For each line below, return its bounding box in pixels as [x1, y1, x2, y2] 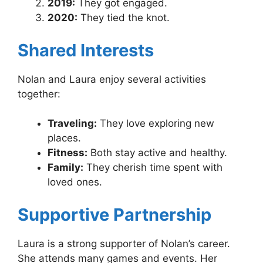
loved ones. [48, 176, 102, 188]
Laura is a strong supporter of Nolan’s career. [18, 237, 230, 249]
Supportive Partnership [18, 204, 211, 225]
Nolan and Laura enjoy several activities [18, 73, 206, 85]
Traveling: [48, 117, 97, 130]
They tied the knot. [77, 12, 170, 24]
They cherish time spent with [83, 161, 222, 174]
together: [18, 87, 60, 100]
